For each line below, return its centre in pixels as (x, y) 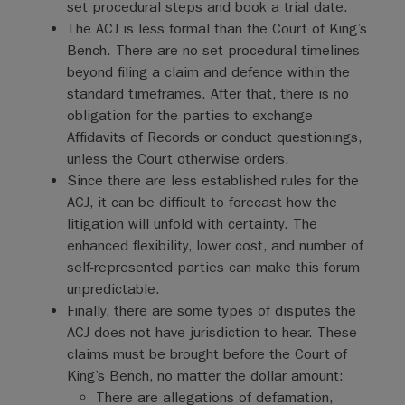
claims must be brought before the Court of (207, 354)
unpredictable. (113, 289)
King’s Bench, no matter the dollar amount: (205, 376)
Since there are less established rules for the (212, 180)
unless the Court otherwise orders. (178, 159)
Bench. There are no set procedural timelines (213, 50)
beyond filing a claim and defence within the (208, 72)
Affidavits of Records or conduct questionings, (214, 137)
